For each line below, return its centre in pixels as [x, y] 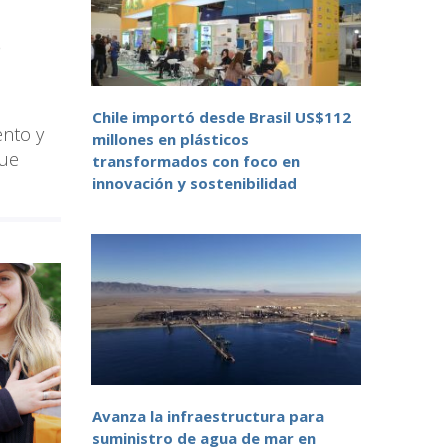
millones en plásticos [170, 139]
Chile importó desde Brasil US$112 [221, 117]
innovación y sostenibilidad [194, 183]
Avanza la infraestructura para [208, 416]
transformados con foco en [196, 161]
